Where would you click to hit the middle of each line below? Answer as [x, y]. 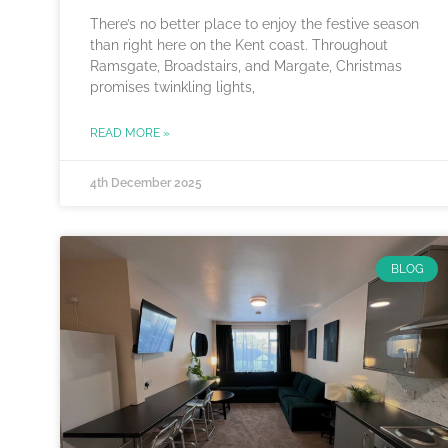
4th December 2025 [146, 182]
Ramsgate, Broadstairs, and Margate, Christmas [246, 65]
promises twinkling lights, [172, 86]
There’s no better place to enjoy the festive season [254, 23]
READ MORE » [130, 132]
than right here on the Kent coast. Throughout [239, 44]
